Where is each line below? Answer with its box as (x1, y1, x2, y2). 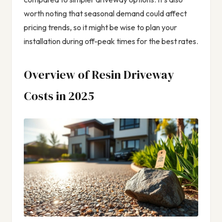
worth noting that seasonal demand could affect (24, 8, 187, 18)
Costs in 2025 (24, 87, 94, 104)
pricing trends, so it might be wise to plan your (24, 22, 177, 32)
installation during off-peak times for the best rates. (24, 36, 198, 46)
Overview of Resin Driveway (24, 66, 174, 83)
